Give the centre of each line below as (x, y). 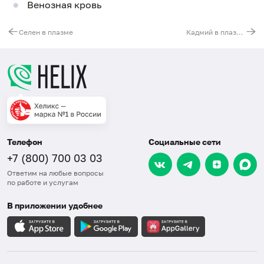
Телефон (25, 141)
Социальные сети (185, 141)
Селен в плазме (46, 32)
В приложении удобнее (55, 205)
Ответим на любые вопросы (55, 173)
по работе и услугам (43, 182)
